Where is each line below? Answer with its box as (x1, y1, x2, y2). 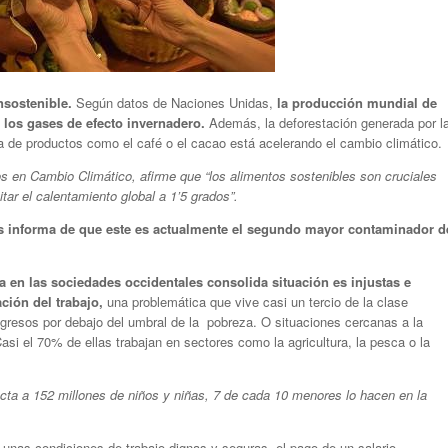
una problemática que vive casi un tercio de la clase (103, 291, 408, 311)
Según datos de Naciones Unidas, (72, 92, 277, 112)
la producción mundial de (277, 92, 437, 112)
